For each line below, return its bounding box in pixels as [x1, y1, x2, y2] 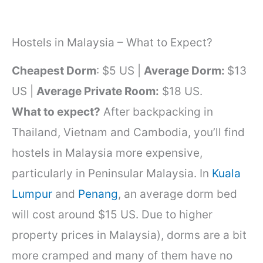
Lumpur [12, 187, 52, 201]
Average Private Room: [36, 85, 159, 99]
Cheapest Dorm [12, 64, 96, 78]
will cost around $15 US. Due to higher [12, 208, 213, 222]
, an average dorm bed [118, 187, 237, 201]
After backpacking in [100, 105, 213, 119]
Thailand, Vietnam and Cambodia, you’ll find [12, 126, 245, 140]
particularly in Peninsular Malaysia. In [12, 167, 212, 181]
